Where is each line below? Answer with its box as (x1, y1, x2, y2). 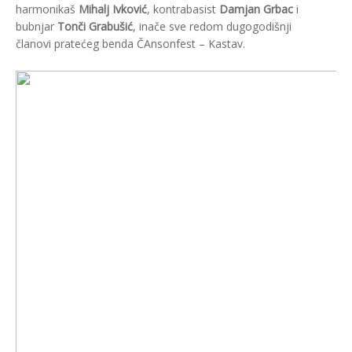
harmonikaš (16, 2, 79, 17)
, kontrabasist (147, 2, 219, 17)
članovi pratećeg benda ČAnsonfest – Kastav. (16, 36, 245, 52)
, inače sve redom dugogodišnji (133, 19, 291, 35)
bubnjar (16, 19, 57, 35)
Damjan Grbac (219, 2, 293, 17)
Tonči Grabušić (57, 19, 133, 35)
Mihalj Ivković (79, 2, 147, 17)
